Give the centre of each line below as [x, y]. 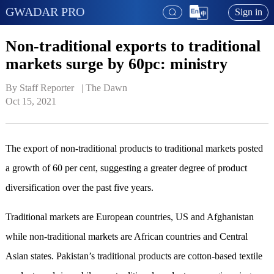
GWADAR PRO [45, 11]
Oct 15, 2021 [31, 102]
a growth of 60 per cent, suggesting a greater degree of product [126, 168]
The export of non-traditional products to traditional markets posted [134, 149]
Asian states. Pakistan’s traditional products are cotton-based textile [134, 256]
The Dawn [106, 88]
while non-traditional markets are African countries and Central [126, 237]
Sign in [248, 12]
